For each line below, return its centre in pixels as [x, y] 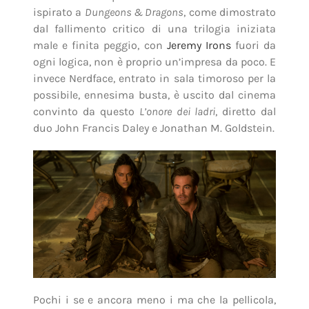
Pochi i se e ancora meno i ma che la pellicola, [154, 300]
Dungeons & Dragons [134, 12]
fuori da [253, 46]
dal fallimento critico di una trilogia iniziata [154, 29]
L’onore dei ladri [177, 112]
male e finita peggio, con [100, 46]
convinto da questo [86, 112]
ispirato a [59, 12]
